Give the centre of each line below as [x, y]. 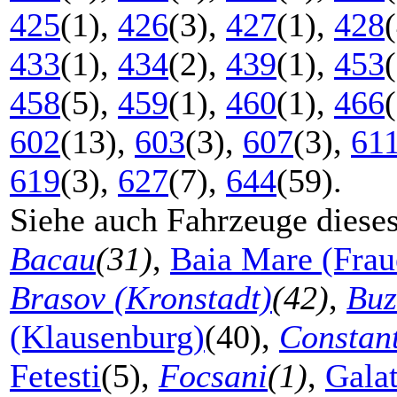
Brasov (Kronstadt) [141, 298]
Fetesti [55, 376]
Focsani [213, 376]
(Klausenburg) [107, 337]
